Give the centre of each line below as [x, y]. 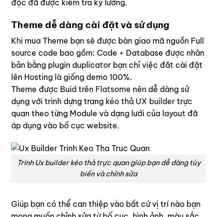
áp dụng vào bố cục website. [65, 126]
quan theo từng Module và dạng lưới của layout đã [104, 114]
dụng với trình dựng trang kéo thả [73, 101]
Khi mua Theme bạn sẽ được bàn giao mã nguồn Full [108, 41]
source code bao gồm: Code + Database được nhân [108, 53]
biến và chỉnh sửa [108, 174]
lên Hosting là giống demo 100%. [72, 77]
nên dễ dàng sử [160, 89]
